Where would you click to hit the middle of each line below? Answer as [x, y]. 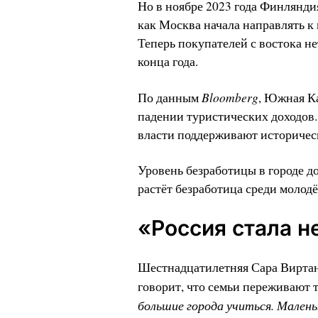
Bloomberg [230, 98]
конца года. [168, 62]
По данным [169, 98]
